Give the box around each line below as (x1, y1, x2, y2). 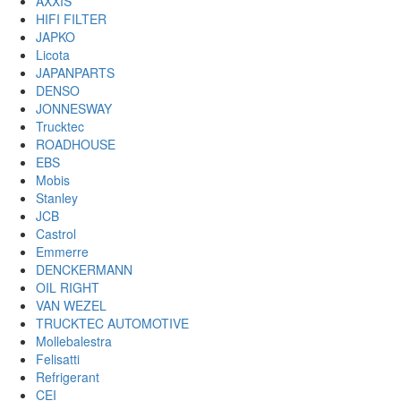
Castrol (36, 225, 76, 243)
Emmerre (36, 243, 89, 260)
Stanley (36, 189, 78, 207)
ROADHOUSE (36, 135, 115, 153)
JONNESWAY (36, 99, 112, 117)
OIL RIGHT (36, 278, 99, 296)
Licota (36, 46, 70, 64)
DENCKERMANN (36, 260, 132, 278)
